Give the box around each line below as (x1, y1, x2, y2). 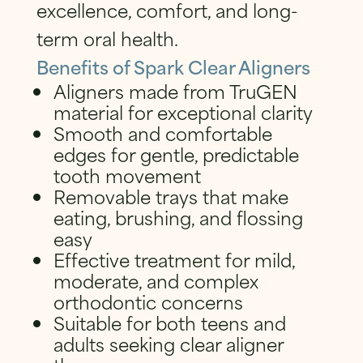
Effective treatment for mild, (53, 245, 296, 274)
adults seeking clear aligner (53, 329, 284, 358)
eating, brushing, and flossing (53, 203, 304, 232)
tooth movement (53, 160, 202, 190)
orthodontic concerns (53, 287, 244, 316)
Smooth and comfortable (53, 118, 273, 147)
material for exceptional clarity (53, 97, 314, 126)
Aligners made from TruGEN (53, 76, 298, 105)
